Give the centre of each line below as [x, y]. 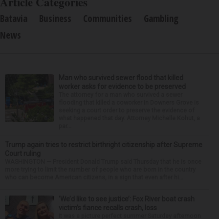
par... [65, 126]
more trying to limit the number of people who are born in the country [100, 169]
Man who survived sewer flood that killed [121, 78]
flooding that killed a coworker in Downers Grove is [129, 102]
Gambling [161, 19]
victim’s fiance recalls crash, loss [108, 208]
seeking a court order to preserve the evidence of [127, 110]
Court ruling [23, 153]
